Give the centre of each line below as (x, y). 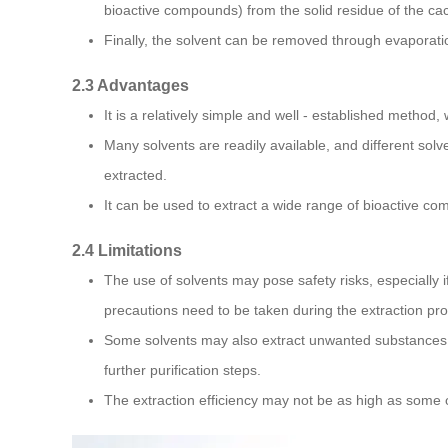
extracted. (135, 175)
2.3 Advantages (130, 85)
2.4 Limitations (127, 250)
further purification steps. (182, 370)
